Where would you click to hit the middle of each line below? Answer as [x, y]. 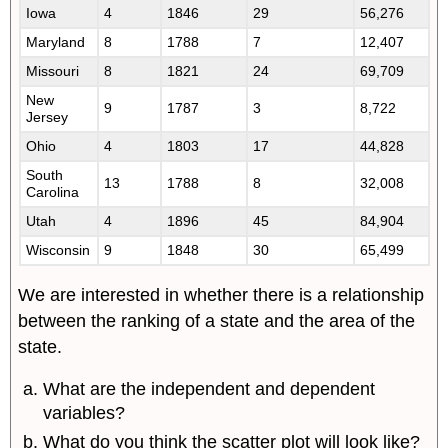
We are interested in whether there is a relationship [221, 294]
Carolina [53, 191]
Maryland [56, 41]
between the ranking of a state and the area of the [217, 320]
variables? [84, 413]
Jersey [47, 116]
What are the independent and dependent [209, 389]
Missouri [53, 70]
